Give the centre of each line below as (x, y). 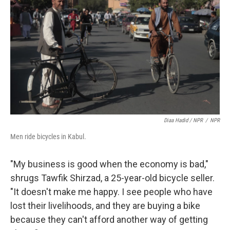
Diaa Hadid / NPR (183, 120)
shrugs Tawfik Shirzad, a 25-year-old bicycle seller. (112, 178)
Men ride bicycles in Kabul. (48, 136)
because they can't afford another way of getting (109, 219)
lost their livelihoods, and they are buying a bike (105, 205)
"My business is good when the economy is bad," (109, 164)
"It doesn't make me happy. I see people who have (111, 191)
